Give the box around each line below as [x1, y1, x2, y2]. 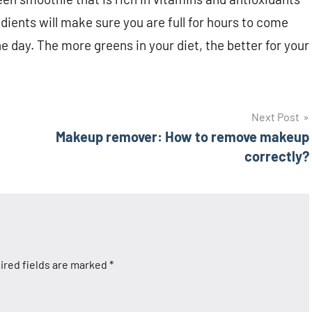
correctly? [244, 148, 309, 165]
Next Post [251, 110, 299, 124]
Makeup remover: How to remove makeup [56, 128, 309, 146]
